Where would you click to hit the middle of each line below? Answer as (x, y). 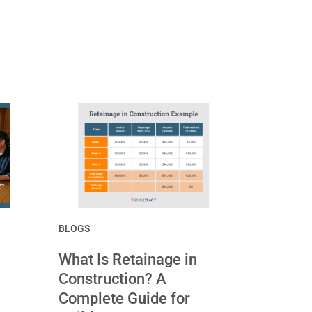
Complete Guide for (124, 298)
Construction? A (112, 279)
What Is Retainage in (127, 259)
